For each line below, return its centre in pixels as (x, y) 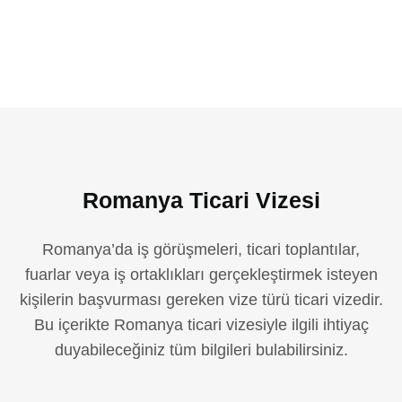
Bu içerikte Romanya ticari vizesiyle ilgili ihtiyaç (201, 325)
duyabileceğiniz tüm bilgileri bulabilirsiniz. (201, 350)
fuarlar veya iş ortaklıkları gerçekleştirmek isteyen (201, 275)
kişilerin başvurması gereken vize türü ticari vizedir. (201, 300)
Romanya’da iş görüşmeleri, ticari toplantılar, (201, 249)
